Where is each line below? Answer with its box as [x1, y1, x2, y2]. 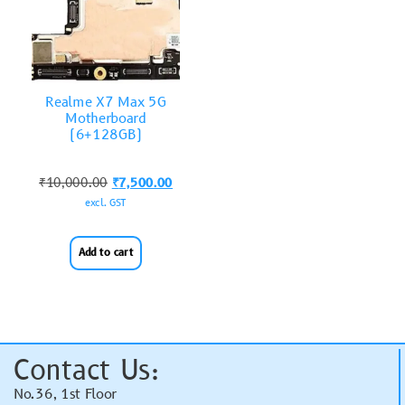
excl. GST [84, 195, 127, 210]
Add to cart [78, 244, 134, 260]
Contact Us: [14, 352, 159, 390]
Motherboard [65, 109, 146, 129]
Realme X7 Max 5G [45, 93, 166, 113]
